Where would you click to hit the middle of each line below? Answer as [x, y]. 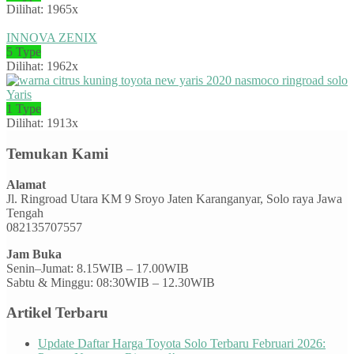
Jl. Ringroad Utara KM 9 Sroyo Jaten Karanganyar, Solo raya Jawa [174, 198]
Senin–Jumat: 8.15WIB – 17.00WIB [98, 268]
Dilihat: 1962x [42, 66]
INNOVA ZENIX [52, 38]
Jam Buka [34, 254]
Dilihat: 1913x [42, 123]
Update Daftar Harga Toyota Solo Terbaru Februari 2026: [182, 344]
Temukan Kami [57, 153]
